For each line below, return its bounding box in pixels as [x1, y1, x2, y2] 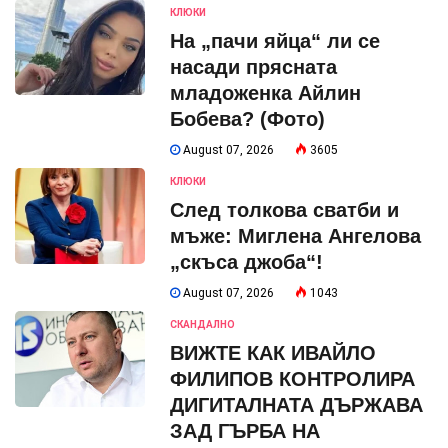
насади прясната [170, 55, 337, 78]
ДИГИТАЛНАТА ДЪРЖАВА [170, 393, 423, 416]
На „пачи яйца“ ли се [170, 29, 380, 52]
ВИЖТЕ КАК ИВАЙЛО [170, 341, 376, 364]
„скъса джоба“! [170, 250, 323, 273]
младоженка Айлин [170, 81, 361, 104]
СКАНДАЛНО [170, 318, 235, 330]
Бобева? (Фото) [170, 107, 325, 130]
